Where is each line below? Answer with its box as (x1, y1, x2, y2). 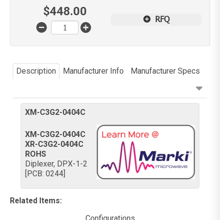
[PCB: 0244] (25, 169, 65, 179)
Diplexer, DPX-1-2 (25, 159, 87, 169)
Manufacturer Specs (131, 66, 200, 76)
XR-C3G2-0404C (25, 139, 83, 149)
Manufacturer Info (63, 66, 124, 76)
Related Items (10, 196, 60, 206)
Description (16, 66, 56, 76)
